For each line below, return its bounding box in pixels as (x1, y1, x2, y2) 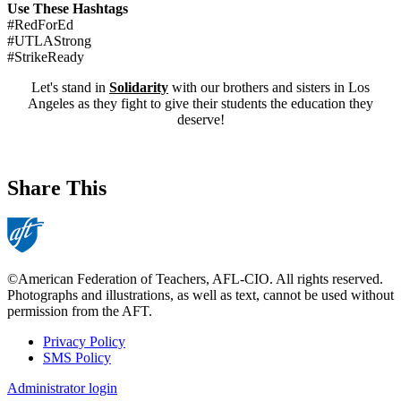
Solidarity (109, 79, 168, 95)
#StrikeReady (7, 48, 84, 64)
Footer (7, 352, 69, 376)
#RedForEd (7, 16, 73, 32)
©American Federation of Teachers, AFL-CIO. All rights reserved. (7, 271, 383, 287)
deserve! (176, 111, 225, 127)
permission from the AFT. (7, 303, 152, 320)
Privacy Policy (43, 334, 125, 350)
